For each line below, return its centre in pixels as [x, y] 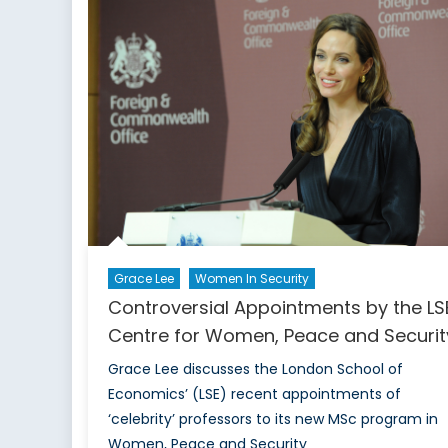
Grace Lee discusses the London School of [255, 369]
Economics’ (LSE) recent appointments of [254, 394]
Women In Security [251, 279]
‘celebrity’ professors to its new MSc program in [272, 419]
